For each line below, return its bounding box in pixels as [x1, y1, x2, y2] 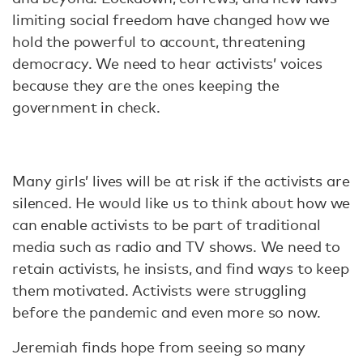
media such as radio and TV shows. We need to [12, 237, 340, 255]
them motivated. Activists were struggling [12, 280, 306, 299]
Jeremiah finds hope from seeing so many [12, 337, 305, 356]
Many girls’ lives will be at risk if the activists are [12, 171, 350, 190]
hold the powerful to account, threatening [12, 32, 305, 50]
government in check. [12, 97, 160, 116]
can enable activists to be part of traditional [12, 215, 321, 233]
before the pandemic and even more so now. [12, 302, 325, 321]
